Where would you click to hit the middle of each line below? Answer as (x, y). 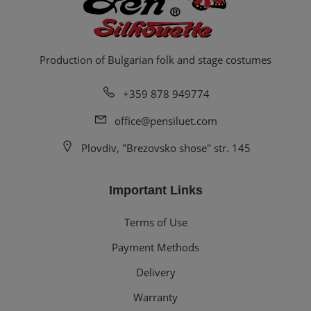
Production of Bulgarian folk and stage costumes (155, 59)
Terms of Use (155, 222)
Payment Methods (155, 247)
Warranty (155, 297)
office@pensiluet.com (166, 120)
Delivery (155, 272)
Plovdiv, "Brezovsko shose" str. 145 (166, 148)
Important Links (155, 190)
